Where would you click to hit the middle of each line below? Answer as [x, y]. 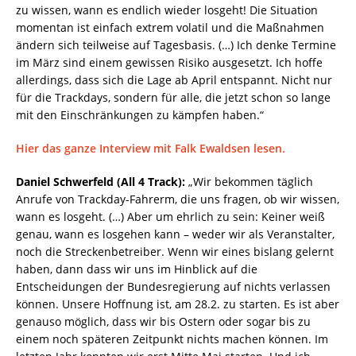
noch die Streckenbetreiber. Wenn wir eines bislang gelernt [175, 251]
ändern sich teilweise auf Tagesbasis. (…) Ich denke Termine [176, 44]
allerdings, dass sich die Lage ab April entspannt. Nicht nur [174, 79]
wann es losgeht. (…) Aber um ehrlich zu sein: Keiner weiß [170, 216]
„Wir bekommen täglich [251, 181]
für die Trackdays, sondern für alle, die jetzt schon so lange [173, 97]
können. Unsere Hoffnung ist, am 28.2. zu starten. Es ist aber [178, 304]
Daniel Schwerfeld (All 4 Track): [102, 181]
